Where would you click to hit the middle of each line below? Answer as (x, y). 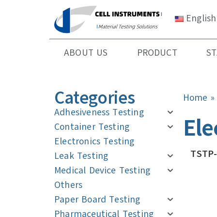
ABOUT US (86, 53)
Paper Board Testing (97, 200)
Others (69, 185)
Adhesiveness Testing (99, 113)
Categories (95, 98)
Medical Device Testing (102, 171)
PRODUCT (157, 53)
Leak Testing (81, 156)
